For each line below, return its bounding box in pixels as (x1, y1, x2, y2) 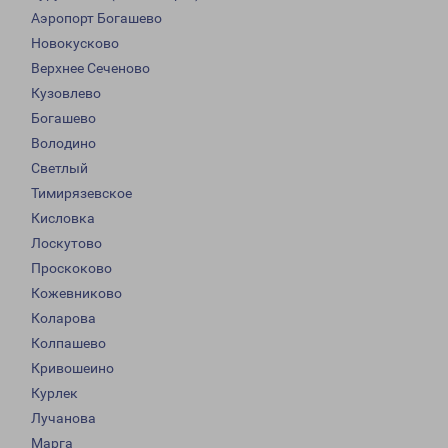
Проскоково (31, 260, 112, 277)
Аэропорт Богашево (31, 10, 162, 27)
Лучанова (31, 410, 96, 427)
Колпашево (31, 335, 106, 352)
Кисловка (31, 210, 95, 227)
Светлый (31, 160, 88, 177)
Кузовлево (31, 85, 101, 102)
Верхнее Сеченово (31, 60, 150, 77)
